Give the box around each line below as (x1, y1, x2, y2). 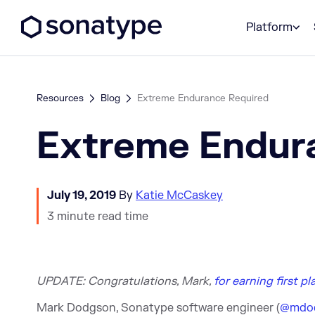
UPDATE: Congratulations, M (37, 274, 192, 288)
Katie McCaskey (136, 188, 223, 202)
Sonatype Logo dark (161, 7, 271, 22)
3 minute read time (47, 210, 148, 224)
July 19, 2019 (47, 188, 116, 202)
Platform (246, 20, 292, 34)
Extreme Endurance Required (137, 92, 269, 104)
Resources (37, 92, 84, 104)
